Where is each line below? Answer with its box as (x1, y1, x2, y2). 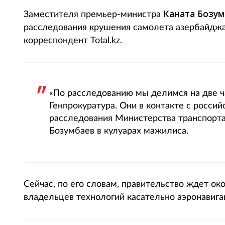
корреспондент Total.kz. (24, 36, 122, 45)
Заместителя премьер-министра (24, 10, 163, 19)
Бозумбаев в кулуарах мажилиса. (49, 127, 188, 136)
